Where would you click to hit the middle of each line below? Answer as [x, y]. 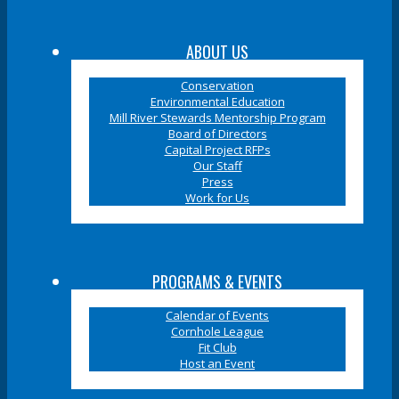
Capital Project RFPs [217, 149]
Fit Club [217, 347]
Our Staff [217, 165]
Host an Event [217, 363]
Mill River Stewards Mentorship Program [217, 117]
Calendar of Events [217, 315]
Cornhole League [217, 331]
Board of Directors [217, 133]
